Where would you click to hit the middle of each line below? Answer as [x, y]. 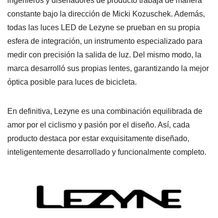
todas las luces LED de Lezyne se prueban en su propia [104, 27]
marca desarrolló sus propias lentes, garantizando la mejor [108, 68]
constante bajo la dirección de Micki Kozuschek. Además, [106, 14]
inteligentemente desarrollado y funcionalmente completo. [107, 152]
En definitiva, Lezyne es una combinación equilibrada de [105, 111]
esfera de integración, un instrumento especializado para [105, 41]
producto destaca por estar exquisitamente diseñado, [98, 138]
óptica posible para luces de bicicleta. [72, 82]
